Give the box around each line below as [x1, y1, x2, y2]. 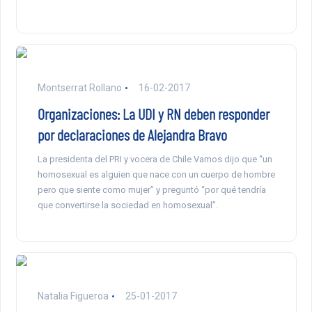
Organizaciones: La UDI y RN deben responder [37, 104, 270, 123]
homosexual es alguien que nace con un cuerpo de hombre [37, 169, 275, 180]
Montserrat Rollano [37, 82, 122, 94]
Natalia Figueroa [37, 290, 109, 302]
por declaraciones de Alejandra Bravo [37, 125, 227, 144]
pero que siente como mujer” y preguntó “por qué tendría [37, 185, 266, 196]
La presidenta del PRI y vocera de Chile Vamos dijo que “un [37, 154, 272, 165]
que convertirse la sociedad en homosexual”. [37, 200, 218, 211]
